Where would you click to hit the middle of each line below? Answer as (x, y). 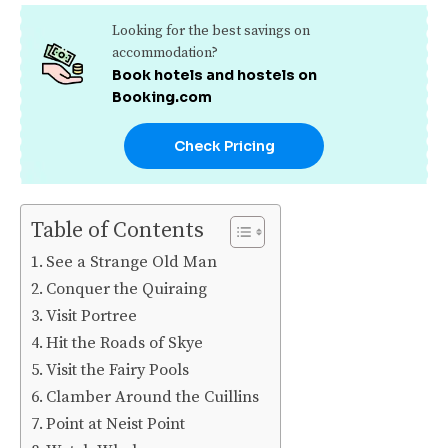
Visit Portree (92, 315)
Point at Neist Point (116, 423)
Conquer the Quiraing (129, 288)
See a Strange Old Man (132, 261)
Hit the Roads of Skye (125, 342)
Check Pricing (224, 145)
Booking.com (161, 96)
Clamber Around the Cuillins (153, 396)
